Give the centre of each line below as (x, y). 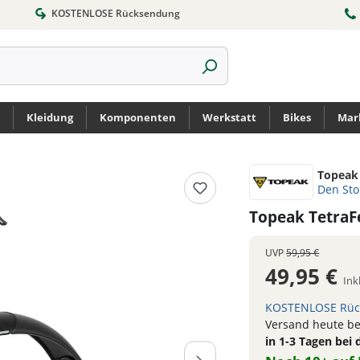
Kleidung (50, 117)
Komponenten (138, 117)
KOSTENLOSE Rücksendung (115, 13)
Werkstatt (229, 117)
